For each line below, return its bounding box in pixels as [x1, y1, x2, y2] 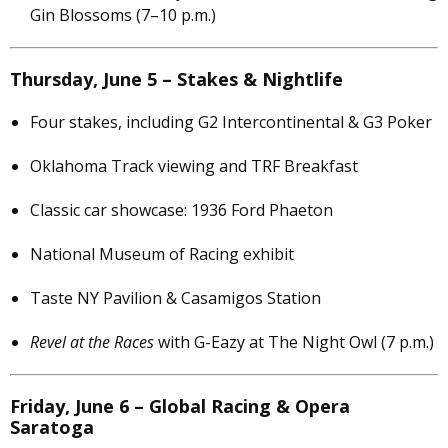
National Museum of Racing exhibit [30, 243, 294, 266]
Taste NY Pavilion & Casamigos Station [30, 287, 321, 310]
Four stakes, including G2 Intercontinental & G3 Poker [30, 111, 432, 134]
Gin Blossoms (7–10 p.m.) [30, 4, 216, 27]
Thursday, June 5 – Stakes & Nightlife [10, 67, 343, 92]
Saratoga [10, 415, 94, 440]
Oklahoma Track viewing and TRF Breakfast [30, 155, 358, 178]
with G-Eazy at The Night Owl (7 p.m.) [154, 331, 434, 354]
